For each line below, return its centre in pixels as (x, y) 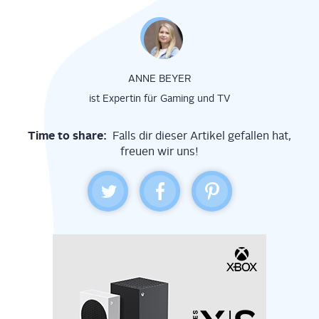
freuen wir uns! (159, 152)
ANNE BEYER (159, 79)
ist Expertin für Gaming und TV (159, 99)
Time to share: (70, 136)
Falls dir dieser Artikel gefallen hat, (202, 136)
